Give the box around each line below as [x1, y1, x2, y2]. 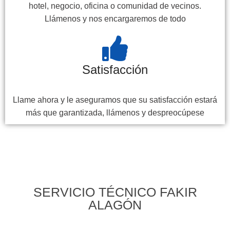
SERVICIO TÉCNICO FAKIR [33, 184, 197, 199]
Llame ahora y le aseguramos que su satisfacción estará [13, 95, 217, 104]
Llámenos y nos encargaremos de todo [44, 14, 186, 23]
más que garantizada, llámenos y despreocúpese [26, 108, 204, 117]
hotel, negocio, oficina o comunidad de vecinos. [29, 1, 201, 10]
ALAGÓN [88, 197, 142, 212]
